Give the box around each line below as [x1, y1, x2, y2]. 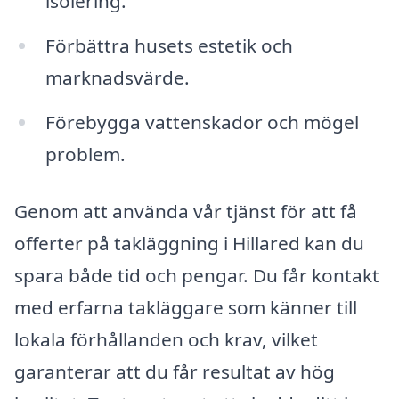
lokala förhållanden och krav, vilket [14, 326, 318, 352]
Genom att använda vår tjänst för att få [14, 198, 357, 224]
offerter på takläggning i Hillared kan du [14, 230, 364, 256]
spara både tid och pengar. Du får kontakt [14, 262, 379, 288]
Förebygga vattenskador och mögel [45, 109, 359, 134]
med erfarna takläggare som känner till [14, 294, 357, 320]
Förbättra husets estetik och [45, 33, 293, 59]
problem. [45, 141, 126, 167]
